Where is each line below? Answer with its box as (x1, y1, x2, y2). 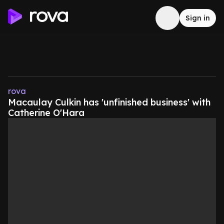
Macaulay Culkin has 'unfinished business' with (8, 96, 210, 108)
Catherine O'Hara (8, 107, 84, 118)
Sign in (185, 13, 210, 22)
